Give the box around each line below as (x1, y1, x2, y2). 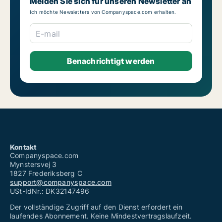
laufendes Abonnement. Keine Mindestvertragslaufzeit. (10, 212, 192, 221)
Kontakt (10, 143, 37, 152)
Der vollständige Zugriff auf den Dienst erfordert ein (10, 203, 183, 212)
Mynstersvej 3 (10, 160, 57, 169)
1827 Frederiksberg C (10, 169, 82, 178)
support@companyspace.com (10, 178, 111, 187)
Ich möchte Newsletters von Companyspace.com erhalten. (30, 9, 176, 15)
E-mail (36, 29, 60, 39)
